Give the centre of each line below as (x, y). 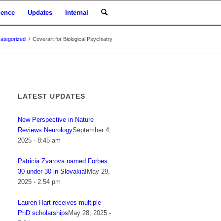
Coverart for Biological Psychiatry (73, 39)
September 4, (92, 130)
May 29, (99, 171)
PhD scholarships (43, 213)
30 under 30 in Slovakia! (53, 171)
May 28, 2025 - (90, 213)
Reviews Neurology (45, 130)
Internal (76, 13)
